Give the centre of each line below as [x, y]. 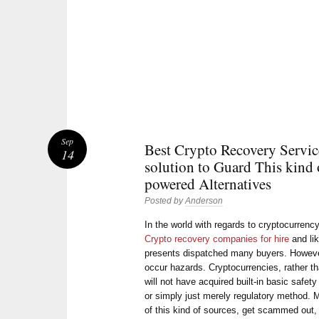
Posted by [165, 201]
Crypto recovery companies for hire [217, 239]
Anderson [204, 201]
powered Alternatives [208, 184]
